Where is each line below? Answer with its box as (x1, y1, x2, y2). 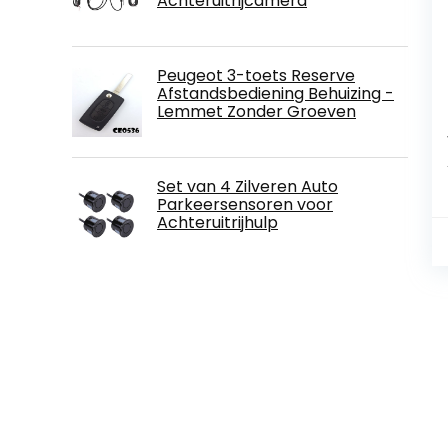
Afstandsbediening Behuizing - (157, 81, 394, 105)
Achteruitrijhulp (157, 210, 278, 234)
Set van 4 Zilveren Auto (157, 174, 338, 198)
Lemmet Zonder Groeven (157, 99, 356, 123)
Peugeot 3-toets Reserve (157, 63, 355, 87)
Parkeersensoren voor (157, 192, 333, 216)
